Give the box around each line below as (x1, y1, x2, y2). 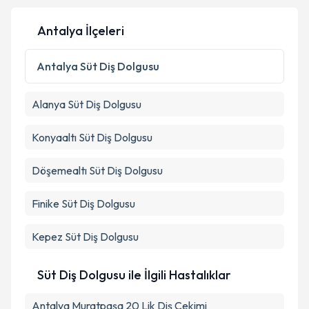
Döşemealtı (32, 163, 87, 177)
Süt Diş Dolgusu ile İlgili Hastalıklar (37, 267, 231, 283)
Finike (32, 197, 59, 210)
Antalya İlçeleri (37, 23, 124, 39)
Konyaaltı (32, 130, 77, 144)
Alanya (32, 97, 66, 111)
